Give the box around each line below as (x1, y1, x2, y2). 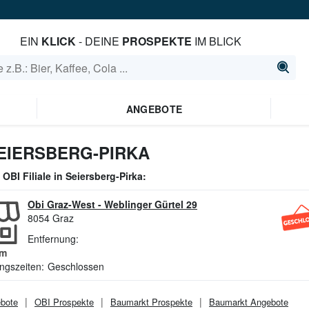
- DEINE (75, 33, 122, 49)
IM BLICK (191, 33, 241, 49)
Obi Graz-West (28, 197, 95, 211)
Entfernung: (28, 232, 79, 246)
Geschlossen (48, 259, 104, 273)
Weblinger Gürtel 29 (104, 197, 197, 211)
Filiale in (20, 169, 66, 183)
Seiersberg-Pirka (66, 169, 143, 183)
